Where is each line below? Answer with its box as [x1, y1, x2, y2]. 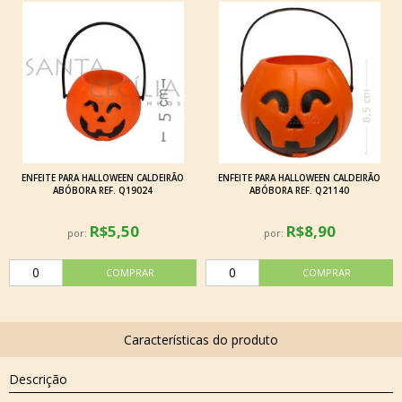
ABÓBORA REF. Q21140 [249, 185, 349, 197]
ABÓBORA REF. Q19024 [53, 185, 153, 197]
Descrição [9, 371, 67, 389]
